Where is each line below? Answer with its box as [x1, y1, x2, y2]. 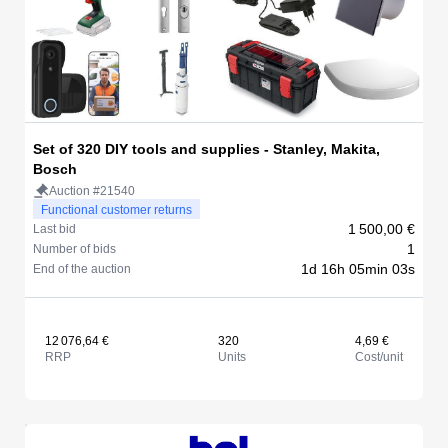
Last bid [33, 222, 76, 236]
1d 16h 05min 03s [301, 261, 415, 277]
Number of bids [33, 242, 116, 256]
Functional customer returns [41, 203, 192, 217]
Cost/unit [355, 350, 403, 364]
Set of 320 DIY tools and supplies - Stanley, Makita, [33, 141, 380, 157]
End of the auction [33, 262, 131, 276]
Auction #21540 [49, 184, 135, 198]
